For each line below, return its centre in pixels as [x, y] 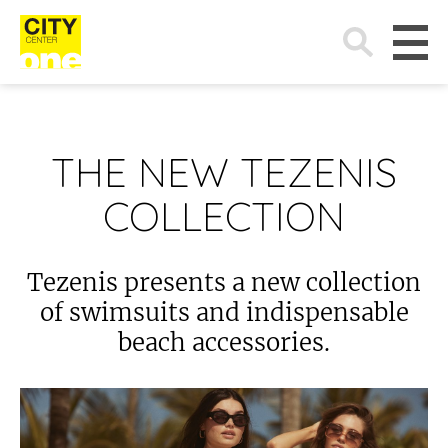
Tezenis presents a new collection [224, 282]
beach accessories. [224, 342]
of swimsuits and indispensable [224, 312]
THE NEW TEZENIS [224, 172]
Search [347, 22]
